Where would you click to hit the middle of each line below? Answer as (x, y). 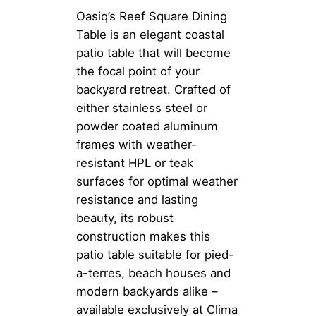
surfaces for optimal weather (157, 181)
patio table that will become (153, 53)
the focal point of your (138, 71)
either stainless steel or (142, 108)
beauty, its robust (125, 218)
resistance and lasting (137, 199)
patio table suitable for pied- (155, 254)
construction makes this (143, 236)
